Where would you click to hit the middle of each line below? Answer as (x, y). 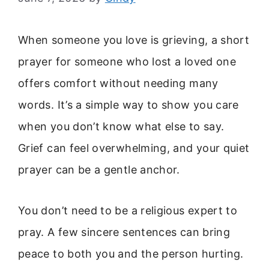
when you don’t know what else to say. (121, 126)
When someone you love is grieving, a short (134, 40)
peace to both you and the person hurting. (131, 254)
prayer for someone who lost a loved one (127, 62)
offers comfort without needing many (118, 83)
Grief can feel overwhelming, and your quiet (134, 148)
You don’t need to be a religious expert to (128, 211)
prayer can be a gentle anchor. (99, 170)
